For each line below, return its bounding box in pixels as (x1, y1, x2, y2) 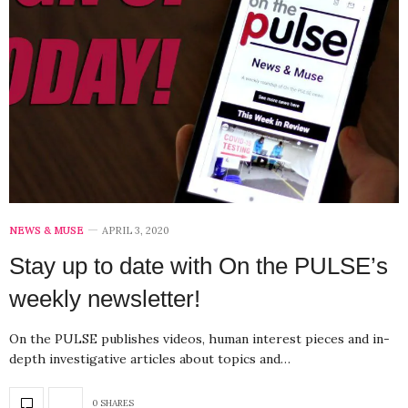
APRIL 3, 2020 (102, 223, 169, 237)
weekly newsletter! (9, 284, 200, 312)
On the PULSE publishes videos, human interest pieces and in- (9, 330, 390, 347)
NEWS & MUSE (9, 223, 84, 237)
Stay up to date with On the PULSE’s (9, 251, 388, 280)
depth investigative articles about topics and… (9, 350, 291, 367)
